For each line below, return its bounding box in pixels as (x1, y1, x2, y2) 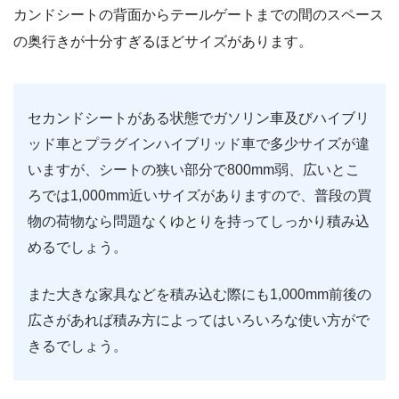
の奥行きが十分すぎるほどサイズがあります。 (13, 33, 313, 49)
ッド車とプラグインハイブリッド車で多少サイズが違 (28, 135, 370, 151)
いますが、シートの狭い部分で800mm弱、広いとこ (28, 161, 360, 177)
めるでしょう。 (28, 239, 127, 255)
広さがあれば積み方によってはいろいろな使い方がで (28, 312, 370, 328)
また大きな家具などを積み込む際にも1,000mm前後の (28, 286, 371, 302)
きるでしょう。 (28, 338, 127, 354)
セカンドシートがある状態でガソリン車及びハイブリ (28, 110, 370, 126)
